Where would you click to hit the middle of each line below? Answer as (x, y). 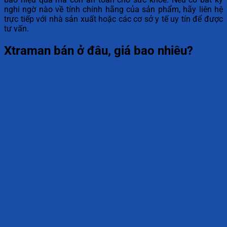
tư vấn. (16, 29)
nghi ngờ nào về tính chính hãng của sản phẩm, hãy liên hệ (113, 10)
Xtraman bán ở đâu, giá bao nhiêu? (99, 51)
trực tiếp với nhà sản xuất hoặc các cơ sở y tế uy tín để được (113, 19)
